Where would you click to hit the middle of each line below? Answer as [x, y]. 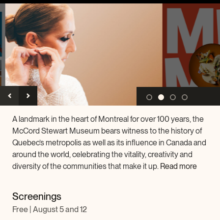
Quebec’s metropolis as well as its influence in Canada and [109, 143]
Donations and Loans [110, 32]
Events [110, 36]
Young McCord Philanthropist [110, 90]
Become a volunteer [110, 72]
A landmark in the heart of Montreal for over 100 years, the [108, 119]
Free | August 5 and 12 [50, 209]
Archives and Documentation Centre [110, 14]
